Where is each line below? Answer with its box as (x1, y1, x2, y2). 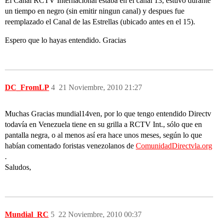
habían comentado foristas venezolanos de (5, 142, 136, 150)
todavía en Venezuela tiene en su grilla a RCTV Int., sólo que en (5, 120, 202, 128)
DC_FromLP (5, 83, 49, 91)
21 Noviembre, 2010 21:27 (59, 83, 142, 91)
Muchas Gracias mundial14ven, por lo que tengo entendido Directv (5, 109, 211, 118)
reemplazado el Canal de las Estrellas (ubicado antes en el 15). (5, 18, 195, 26)
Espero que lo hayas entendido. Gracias (5, 36, 126, 44)
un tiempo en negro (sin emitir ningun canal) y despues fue (5, 7, 184, 15)
